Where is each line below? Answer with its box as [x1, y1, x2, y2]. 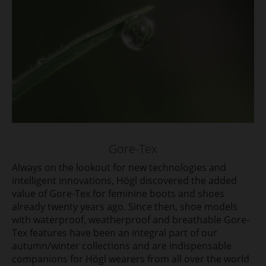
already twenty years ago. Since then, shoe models [12, 200, 237, 214]
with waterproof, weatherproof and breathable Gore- [12, 213, 249, 227]
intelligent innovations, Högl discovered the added [12, 174, 237, 188]
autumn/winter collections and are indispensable [12, 239, 232, 253]
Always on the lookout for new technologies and [12, 161, 226, 175]
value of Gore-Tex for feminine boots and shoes [12, 187, 224, 201]
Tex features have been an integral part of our [12, 226, 217, 240]
